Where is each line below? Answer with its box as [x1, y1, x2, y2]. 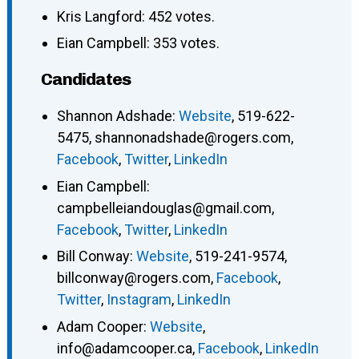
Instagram [106, 291, 171, 309]
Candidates [40, 69, 131, 90]
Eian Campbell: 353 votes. [56, 34, 220, 52]
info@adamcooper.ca [56, 339, 192, 357]
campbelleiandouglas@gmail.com [56, 199, 272, 216]
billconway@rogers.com [56, 269, 211, 287]
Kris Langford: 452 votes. [56, 8, 215, 26]
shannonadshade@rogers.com [94, 129, 291, 147]
